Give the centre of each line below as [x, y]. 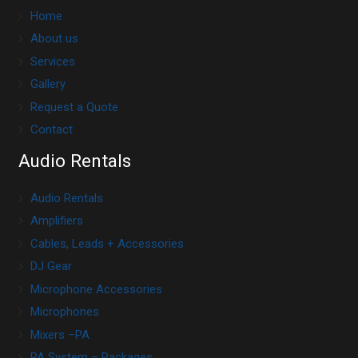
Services [52, 61]
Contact [51, 130]
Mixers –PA [60, 334]
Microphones [64, 312]
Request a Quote [74, 107]
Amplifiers [56, 221]
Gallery [48, 84]
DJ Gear [51, 267]
